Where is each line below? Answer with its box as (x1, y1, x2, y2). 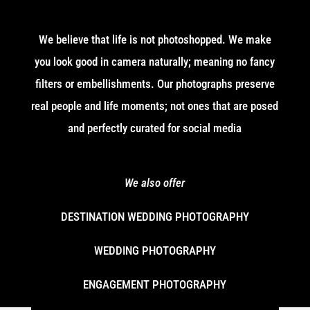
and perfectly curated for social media (68, 120, 242, 135)
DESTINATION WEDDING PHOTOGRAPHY (60, 209, 249, 224)
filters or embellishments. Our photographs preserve (35, 76, 275, 91)
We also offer (125, 175, 185, 190)
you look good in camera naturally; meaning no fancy (35, 54, 275, 69)
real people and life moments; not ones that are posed (31, 98, 279, 113)
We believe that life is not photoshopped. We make (38, 32, 271, 46)
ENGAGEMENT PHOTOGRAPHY (83, 277, 227, 291)
